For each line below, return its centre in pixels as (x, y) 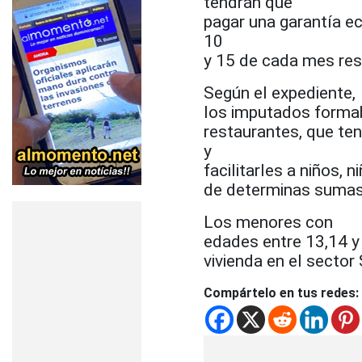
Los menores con (268, 222)
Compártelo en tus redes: (281, 293)
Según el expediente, (280, 93)
